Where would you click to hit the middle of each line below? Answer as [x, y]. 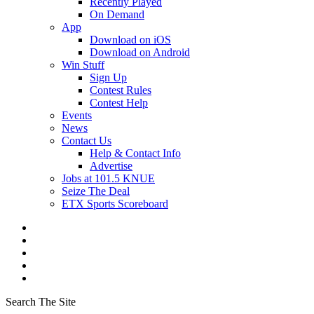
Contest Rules [121, 90]
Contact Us [87, 141]
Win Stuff [83, 65]
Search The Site [41, 302]
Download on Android [140, 52]
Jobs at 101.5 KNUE [108, 178]
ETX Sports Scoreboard [115, 204]
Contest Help [119, 103]
